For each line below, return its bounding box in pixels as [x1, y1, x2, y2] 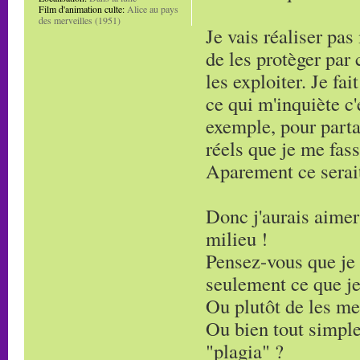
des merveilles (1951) [39, 14, 121, 27]
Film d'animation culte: [39, 2, 125, 15]
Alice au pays [125, 2, 178, 15]
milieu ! [206, 225, 268, 252]
